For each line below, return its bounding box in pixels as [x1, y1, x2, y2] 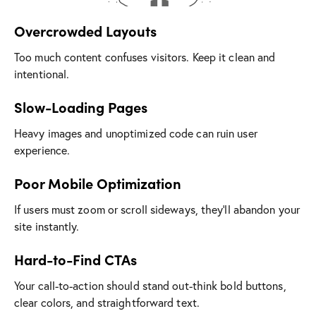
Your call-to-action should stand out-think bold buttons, [14, 277, 286, 293]
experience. [14, 142, 71, 157]
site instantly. [14, 218, 80, 233]
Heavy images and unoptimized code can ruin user [14, 125, 257, 140]
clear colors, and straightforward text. [14, 294, 200, 310]
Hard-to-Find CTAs [14, 249, 137, 269]
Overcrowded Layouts [14, 20, 157, 40]
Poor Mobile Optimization [14, 173, 181, 193]
